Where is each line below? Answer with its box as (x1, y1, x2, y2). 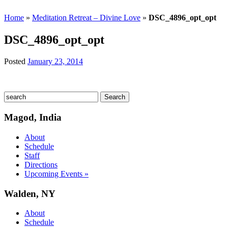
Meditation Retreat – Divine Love (32, 13, 140, 22)
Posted (4, 57, 27, 66)
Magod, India (4, 112, 62, 123)
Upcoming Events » (24, 169, 89, 178)
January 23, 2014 (27, 57, 83, 66)
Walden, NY (4, 188, 55, 199)
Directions (24, 160, 58, 169)
